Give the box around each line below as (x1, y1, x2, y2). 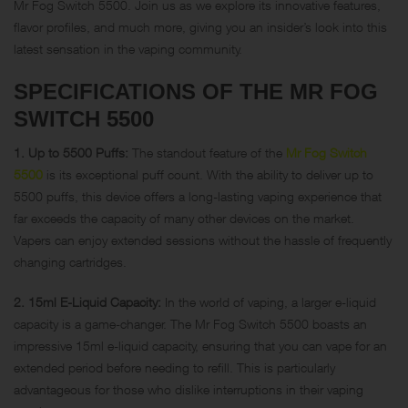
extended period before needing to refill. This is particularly (14, 359, 335, 375)
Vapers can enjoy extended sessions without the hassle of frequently (14, 231, 392, 248)
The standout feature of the (128, 144, 286, 160)
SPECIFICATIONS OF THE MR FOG (14, 78, 378, 104)
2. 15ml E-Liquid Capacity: (14, 293, 161, 310)
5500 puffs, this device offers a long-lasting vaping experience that (14, 188, 382, 204)
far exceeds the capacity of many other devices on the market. (14, 209, 354, 226)
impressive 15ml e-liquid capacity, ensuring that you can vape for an (14, 337, 387, 353)
